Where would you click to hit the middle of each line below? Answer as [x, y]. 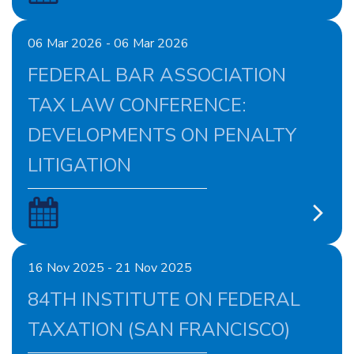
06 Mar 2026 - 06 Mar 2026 [108, 43]
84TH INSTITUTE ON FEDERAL [164, 299]
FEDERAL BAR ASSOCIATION [157, 75]
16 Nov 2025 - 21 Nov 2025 [110, 268]
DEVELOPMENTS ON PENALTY [162, 135]
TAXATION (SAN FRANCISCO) [159, 330]
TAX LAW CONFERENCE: [137, 105]
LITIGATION [79, 165]
